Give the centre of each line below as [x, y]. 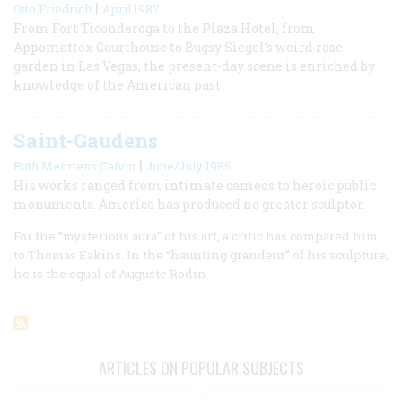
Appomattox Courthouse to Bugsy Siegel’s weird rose [178, 47]
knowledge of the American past [117, 84]
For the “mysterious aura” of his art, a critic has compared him [196, 236]
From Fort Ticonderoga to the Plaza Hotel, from [164, 28]
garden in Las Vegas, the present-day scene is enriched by [194, 66]
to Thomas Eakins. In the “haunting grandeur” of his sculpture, [201, 254]
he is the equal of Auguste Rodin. [111, 273]
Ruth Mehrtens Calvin [74, 166]
